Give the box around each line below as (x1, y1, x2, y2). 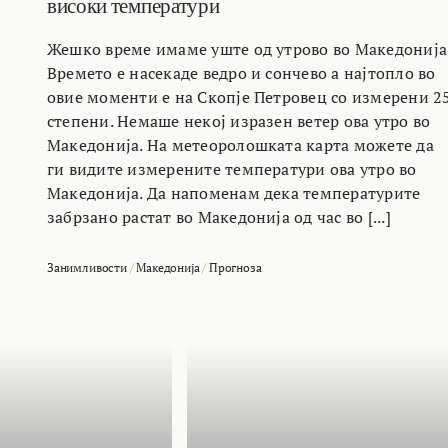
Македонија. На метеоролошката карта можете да (47, 133, 434, 156)
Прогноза (208, 259, 262, 275)
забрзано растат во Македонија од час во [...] (47, 205, 391, 228)
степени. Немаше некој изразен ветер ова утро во (47, 109, 431, 132)
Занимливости (47, 259, 127, 275)
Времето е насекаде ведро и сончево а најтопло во (47, 61, 436, 84)
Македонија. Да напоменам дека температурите (47, 181, 421, 204)
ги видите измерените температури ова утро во (47, 157, 417, 180)
